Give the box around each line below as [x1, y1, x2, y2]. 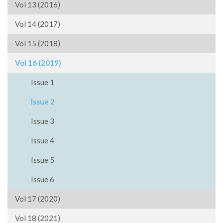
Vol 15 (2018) [15, 39, 60, 48]
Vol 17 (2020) [15, 194, 60, 203]
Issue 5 [31, 155, 54, 164]
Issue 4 [31, 136, 54, 145]
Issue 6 [31, 175, 54, 184]
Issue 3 [31, 116, 54, 125]
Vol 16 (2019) [15, 58, 61, 67]
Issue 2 [31, 97, 55, 106]
